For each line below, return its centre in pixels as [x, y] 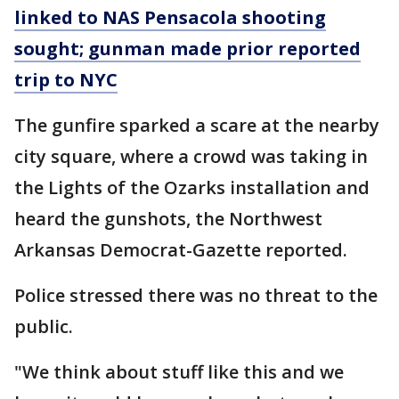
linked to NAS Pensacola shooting [170, 18]
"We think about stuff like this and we [179, 372]
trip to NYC [66, 80]
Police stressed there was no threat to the [196, 296]
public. [44, 327]
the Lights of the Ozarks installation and [192, 188]
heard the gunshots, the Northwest [168, 219]
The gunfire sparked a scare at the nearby [197, 126]
